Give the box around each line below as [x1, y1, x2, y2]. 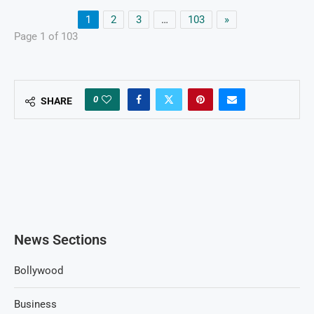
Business [14, 298, 57, 311]
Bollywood [14, 264, 63, 278]
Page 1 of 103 [14, 30, 78, 43]
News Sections [14, 231, 107, 249]
